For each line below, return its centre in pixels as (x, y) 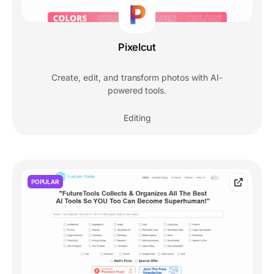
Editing (137, 118)
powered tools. (137, 91)
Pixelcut (137, 47)
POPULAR (45, 182)
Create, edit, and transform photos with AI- (137, 78)
